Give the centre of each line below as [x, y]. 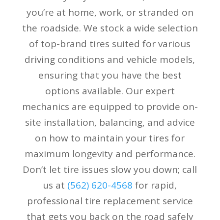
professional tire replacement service [110, 201]
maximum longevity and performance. [110, 153]
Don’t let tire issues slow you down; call [110, 169]
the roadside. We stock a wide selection [110, 28]
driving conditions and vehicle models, [110, 59]
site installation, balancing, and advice [110, 122]
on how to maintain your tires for [110, 138]
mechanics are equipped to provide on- [110, 106]
